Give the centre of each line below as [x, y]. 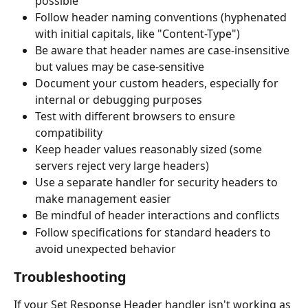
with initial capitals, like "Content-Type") [137, 34]
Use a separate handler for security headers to [158, 183]
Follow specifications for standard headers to [154, 232]
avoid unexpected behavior [106, 249]
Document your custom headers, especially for [158, 84]
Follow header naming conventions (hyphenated [162, 18]
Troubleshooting [70, 276]
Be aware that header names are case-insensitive [164, 51]
